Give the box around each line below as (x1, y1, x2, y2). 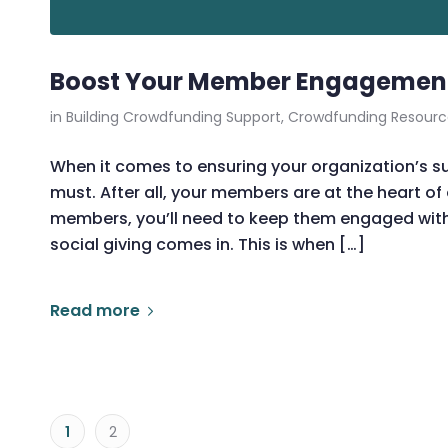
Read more (50, 298, 140, 322)
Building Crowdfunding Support (66, 107, 281, 128)
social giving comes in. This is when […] (50, 232, 365, 256)
